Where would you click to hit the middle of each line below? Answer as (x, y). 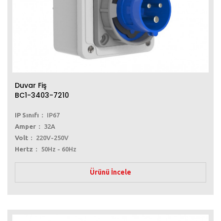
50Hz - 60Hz (59, 149)
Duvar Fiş (31, 86)
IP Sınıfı (27, 115)
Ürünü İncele (110, 172)
